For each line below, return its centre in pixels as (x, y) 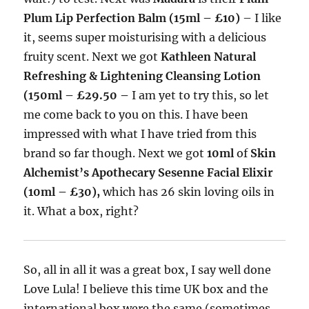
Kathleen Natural (209, 56)
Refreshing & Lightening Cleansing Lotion (142, 76)
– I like (261, 18)
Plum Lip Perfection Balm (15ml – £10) (132, 18)
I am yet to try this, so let (201, 95)
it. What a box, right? (81, 211)
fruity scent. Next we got (92, 56)
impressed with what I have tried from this (140, 133)
